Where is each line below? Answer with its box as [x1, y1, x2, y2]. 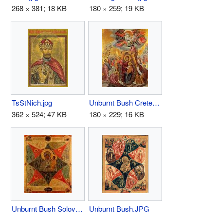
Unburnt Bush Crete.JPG [152, 97, 160, 108]
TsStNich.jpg [12, 97, 52, 108]
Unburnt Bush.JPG [89, 203, 149, 214]
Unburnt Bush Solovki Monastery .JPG [75, 203, 83, 214]
